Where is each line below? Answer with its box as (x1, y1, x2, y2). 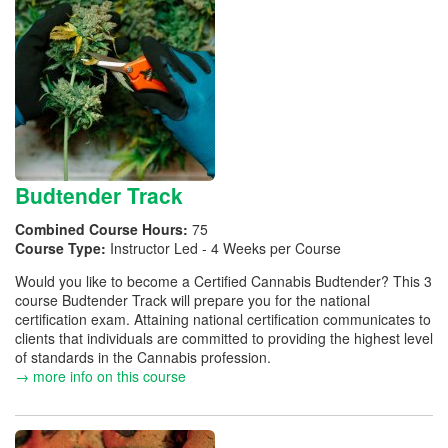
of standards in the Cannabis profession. (15, 347, 271, 367)
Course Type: (15, 238, 110, 258)
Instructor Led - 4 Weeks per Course (110, 238, 341, 258)
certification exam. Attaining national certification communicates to (15, 309, 431, 329)
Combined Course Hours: (15, 219, 192, 239)
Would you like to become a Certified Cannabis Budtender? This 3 (15, 271, 432, 291)
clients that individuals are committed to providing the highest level (15, 328, 433, 348)
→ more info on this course (15, 366, 186, 386)
